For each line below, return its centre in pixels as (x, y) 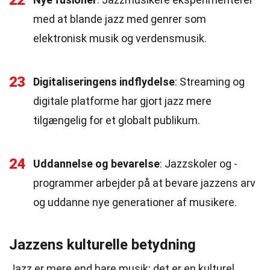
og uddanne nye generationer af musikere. (135, 202)
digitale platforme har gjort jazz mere (122, 101)
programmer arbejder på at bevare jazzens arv (144, 183)
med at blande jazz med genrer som (120, 19)
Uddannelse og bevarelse (96, 164)
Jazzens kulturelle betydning (102, 245)
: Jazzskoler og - (199, 164)
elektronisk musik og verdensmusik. (120, 38)
